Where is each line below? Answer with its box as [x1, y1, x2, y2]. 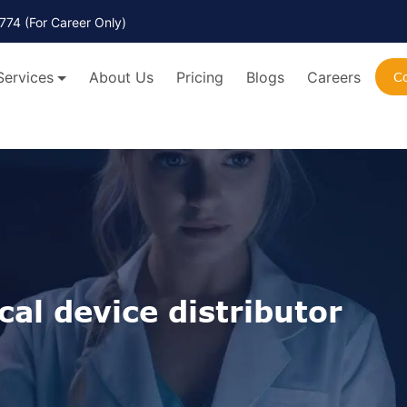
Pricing [175, 67, 223, 86]
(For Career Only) [21, 14, 127, 30]
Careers [306, 67, 361, 86]
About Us [88, 67, 154, 86]
